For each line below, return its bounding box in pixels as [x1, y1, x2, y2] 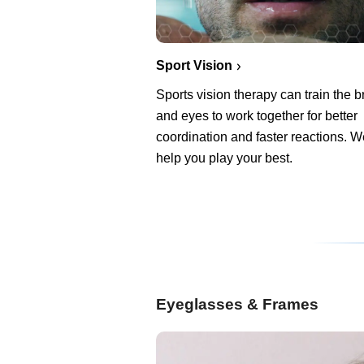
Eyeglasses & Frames [156, 295, 318, 313]
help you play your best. [156, 150, 292, 165]
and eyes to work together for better [156, 108, 357, 123]
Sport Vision [156, 58, 232, 72]
